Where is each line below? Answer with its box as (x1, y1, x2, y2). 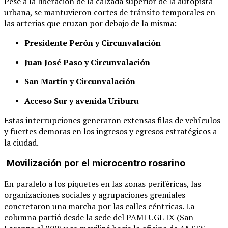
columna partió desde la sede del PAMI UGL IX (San (4, 212, 193, 223)
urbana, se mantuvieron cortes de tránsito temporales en (4, 6, 215, 18)
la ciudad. (4, 136, 39, 148)
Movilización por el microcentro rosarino (4, 157, 185, 169)
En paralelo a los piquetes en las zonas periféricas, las (4, 178, 201, 190)
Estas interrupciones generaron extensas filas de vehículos (4, 114, 220, 126)
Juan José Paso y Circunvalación (24, 56, 150, 68)
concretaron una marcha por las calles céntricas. (4, 201, 186, 212)
